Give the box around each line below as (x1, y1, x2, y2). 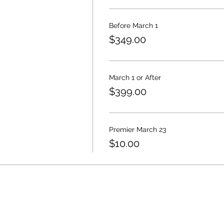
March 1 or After (108, 73, 161, 81)
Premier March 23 (108, 125, 166, 133)
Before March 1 (108, 21, 158, 29)
